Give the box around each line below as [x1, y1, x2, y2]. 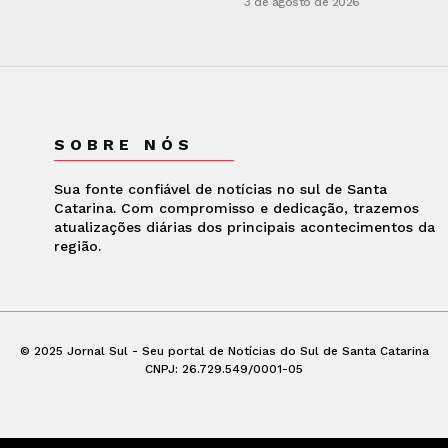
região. [53, 238, 101, 255]
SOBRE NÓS [53, 135, 194, 155]
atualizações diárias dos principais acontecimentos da [53, 219, 435, 236]
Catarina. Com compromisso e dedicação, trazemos [53, 200, 419, 217]
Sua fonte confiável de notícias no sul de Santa [53, 181, 387, 198]
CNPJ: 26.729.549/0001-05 [145, 362, 303, 377]
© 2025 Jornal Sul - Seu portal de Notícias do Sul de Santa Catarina [19, 344, 429, 359]
